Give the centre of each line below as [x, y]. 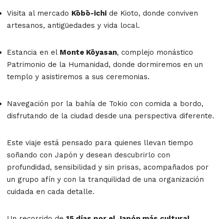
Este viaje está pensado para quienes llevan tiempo [100, 142]
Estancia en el [33, 52]
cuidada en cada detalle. [51, 191]
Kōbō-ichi [89, 13]
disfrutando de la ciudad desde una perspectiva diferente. [110, 116]
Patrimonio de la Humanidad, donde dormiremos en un [105, 64]
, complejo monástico [155, 52]
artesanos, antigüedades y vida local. [73, 25]
